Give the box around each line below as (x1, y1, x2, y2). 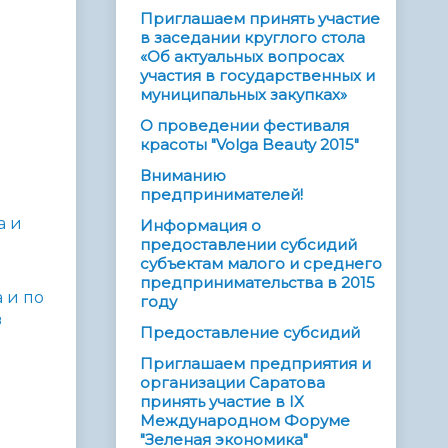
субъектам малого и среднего (140, 254, 382, 274)
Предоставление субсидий (140, 323, 360, 343)
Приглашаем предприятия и (140, 354, 371, 374)
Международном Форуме (140, 411, 350, 431)
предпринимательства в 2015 (140, 273, 375, 293)
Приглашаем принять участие (140, 9, 380, 29)
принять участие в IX (140, 392, 304, 412)
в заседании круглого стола (140, 28, 365, 48)
